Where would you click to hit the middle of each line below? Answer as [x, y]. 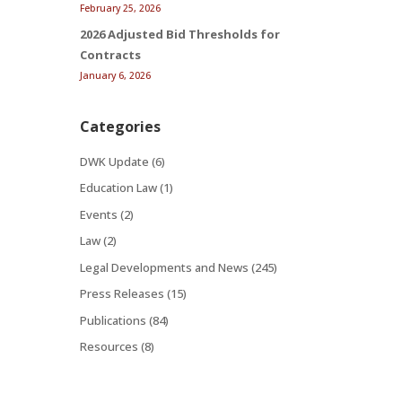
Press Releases [122, 294]
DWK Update [115, 161]
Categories [121, 126]
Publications [114, 320]
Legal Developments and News [165, 267]
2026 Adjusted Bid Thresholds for [180, 35]
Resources [109, 347]
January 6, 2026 [116, 76]
